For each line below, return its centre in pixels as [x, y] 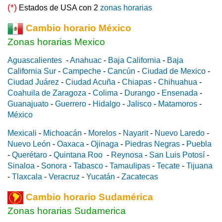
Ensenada [180, 93]
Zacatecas [140, 177]
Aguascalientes [35, 60]
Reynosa [127, 155]
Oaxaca [71, 144]
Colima [105, 93]
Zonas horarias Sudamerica [67, 211]
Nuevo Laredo [180, 133]
